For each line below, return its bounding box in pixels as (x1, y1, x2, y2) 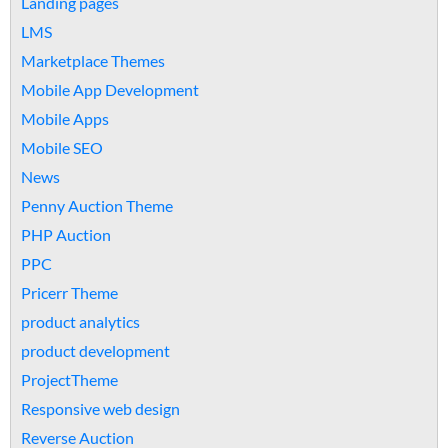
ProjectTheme (21, 370, 118, 389)
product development (21, 341, 170, 360)
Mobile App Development (21, 80, 199, 99)
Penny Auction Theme (21, 196, 173, 215)
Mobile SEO (21, 138, 103, 157)
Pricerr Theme (21, 283, 118, 302)
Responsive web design (21, 399, 180, 418)
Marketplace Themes (21, 51, 165, 70)
